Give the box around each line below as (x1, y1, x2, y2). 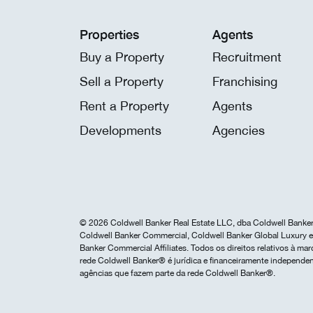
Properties (80, 27, 139, 43)
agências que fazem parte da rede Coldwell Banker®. (80, 268, 275, 279)
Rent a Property (80, 99, 169, 114)
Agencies (212, 123, 265, 138)
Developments (80, 123, 161, 138)
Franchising (212, 74, 277, 89)
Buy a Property (80, 50, 164, 65)
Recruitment (212, 50, 282, 65)
